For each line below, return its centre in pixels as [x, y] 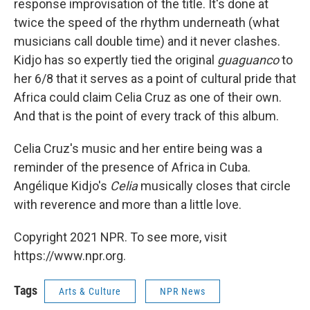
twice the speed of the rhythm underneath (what [147, 23]
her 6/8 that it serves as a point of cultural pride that [155, 79]
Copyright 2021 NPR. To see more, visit [120, 237]
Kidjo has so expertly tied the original [116, 60]
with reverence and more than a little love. [128, 205]
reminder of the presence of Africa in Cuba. [132, 167]
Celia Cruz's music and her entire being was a [138, 149]
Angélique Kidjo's [62, 186]
